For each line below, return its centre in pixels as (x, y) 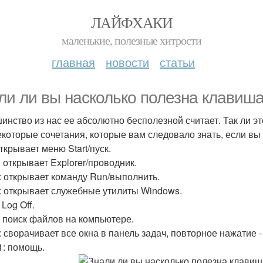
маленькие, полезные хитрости (131, 40)
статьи (177, 62)
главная (73, 62)
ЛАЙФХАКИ (131, 22)
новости (127, 62)
